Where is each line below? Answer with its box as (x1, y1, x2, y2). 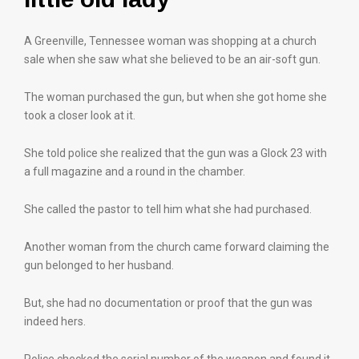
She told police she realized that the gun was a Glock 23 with (24, 147, 327, 159)
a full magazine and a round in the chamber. (24, 165, 245, 178)
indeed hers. (24, 315, 86, 328)
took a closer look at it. (24, 109, 135, 122)
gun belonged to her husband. (24, 259, 174, 272)
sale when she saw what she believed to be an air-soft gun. (24, 53, 321, 66)
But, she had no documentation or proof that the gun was (24, 296, 313, 309)
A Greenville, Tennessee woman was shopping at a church (24, 34, 317, 47)
